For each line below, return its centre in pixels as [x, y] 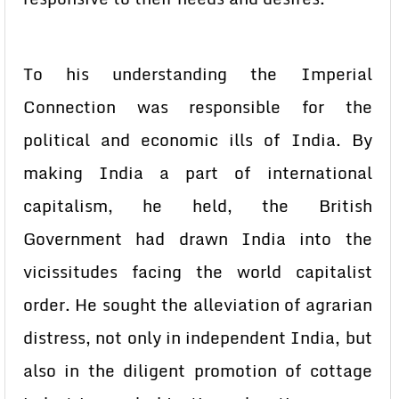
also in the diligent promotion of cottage [198, 370]
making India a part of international [198, 173]
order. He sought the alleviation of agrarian [198, 305]
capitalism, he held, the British [198, 206]
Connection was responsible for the [198, 107]
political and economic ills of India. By [198, 140]
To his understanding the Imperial [198, 74]
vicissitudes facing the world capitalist [198, 272]
